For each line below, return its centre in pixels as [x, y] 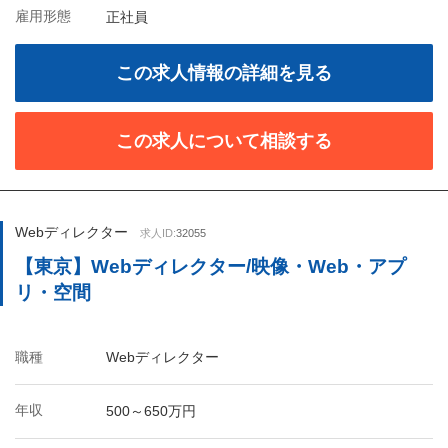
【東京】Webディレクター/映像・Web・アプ [210, 266]
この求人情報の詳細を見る [224, 73]
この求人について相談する [224, 141]
